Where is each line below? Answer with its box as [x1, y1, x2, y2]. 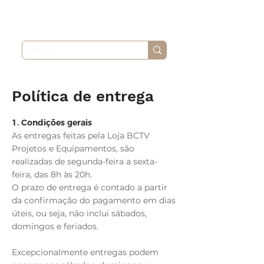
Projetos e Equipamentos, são [12, 143, 134, 154]
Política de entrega [12, 87, 154, 105]
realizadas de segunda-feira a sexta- [12, 156, 157, 167]
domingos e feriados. [12, 221, 98, 232]
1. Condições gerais [12, 117, 92, 128]
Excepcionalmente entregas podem [12, 247, 159, 258]
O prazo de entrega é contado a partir [12, 182, 167, 193]
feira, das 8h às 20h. [12, 169, 92, 180]
